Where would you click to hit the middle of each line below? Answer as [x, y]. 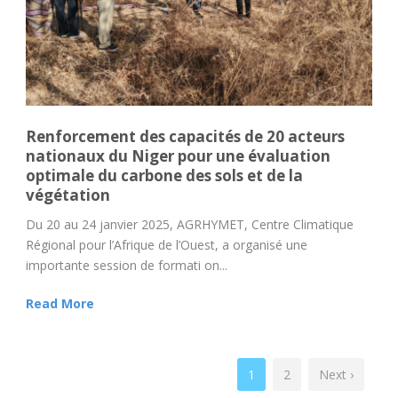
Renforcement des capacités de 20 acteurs [185, 137]
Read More [60, 304]
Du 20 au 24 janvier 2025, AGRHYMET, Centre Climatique [190, 225]
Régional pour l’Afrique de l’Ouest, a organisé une [167, 245]
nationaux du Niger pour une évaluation [178, 156]
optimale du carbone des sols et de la [164, 176]
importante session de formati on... [127, 266]
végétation [68, 195]
